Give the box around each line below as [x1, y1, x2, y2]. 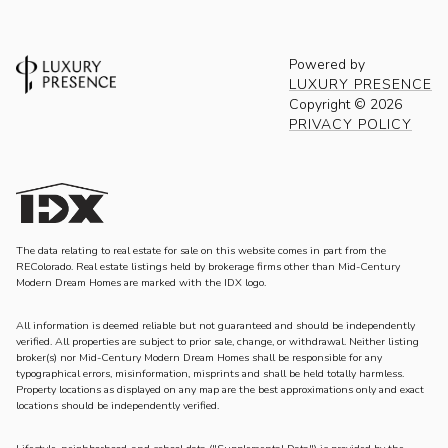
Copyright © [289, 95, 370, 115]
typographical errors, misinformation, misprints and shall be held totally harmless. [16, 366, 404, 381]
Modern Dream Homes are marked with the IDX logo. [16, 275, 266, 291]
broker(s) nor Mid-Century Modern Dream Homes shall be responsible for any [16, 350, 382, 365]
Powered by [289, 55, 365, 75]
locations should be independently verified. [16, 398, 219, 413]
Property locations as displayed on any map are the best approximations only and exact [16, 382, 424, 397]
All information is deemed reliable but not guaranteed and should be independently [16, 318, 415, 333]
